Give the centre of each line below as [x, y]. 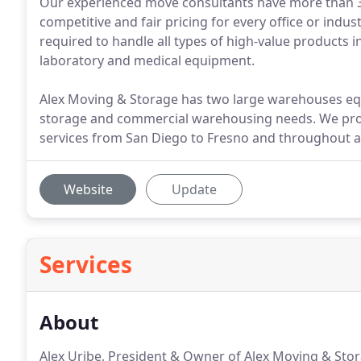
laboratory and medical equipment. [147, 60]
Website [88, 189]
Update [194, 189]
